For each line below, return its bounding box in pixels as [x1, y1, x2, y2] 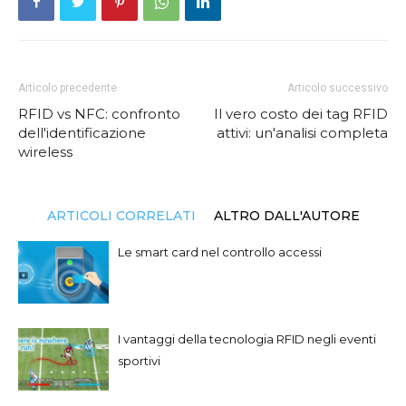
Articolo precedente [18, 81, 117, 94]
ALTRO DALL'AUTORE [213, 207, 360, 224]
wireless [18, 142, 72, 160]
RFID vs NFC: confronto [18, 104, 180, 122]
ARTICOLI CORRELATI [46, 207, 196, 224]
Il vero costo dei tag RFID [214, 104, 388, 122]
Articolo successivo [287, 81, 388, 94]
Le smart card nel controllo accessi [118, 244, 322, 259]
